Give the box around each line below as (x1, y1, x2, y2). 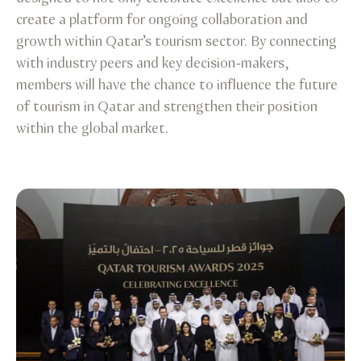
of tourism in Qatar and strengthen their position (16, 97, 317, 117)
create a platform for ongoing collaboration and (16, 10, 308, 30)
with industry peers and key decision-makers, (16, 53, 289, 73)
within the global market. (16, 118, 168, 139)
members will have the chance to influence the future (16, 75, 338, 95)
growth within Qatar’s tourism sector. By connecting (16, 31, 337, 52)
